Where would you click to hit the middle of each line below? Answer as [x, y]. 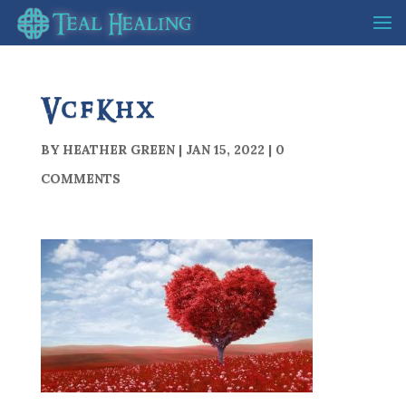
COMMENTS [80, 179]
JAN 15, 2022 [225, 150]
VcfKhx [98, 111]
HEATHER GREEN [118, 150]
